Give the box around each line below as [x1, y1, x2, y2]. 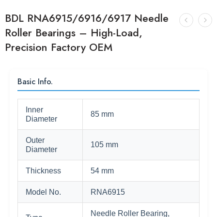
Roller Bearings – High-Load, [5, 25, 142, 40]
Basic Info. [17, 76, 53, 87]
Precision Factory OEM [5, 40, 112, 55]
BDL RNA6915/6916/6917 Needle [5, 11, 169, 26]
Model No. [26, 188, 61, 196]
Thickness [26, 167, 61, 175]
